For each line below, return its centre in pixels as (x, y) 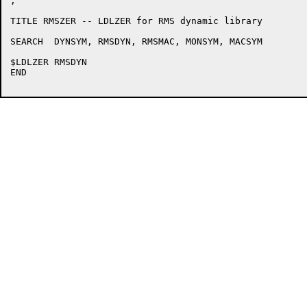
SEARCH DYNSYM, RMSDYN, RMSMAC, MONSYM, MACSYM (27, 41)
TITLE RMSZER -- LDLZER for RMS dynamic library (136, 21)
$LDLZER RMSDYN (29, 62)
